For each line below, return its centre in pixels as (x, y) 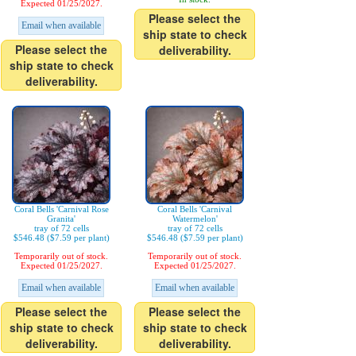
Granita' (61, 219)
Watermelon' (195, 219)
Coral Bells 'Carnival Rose (61, 209)
